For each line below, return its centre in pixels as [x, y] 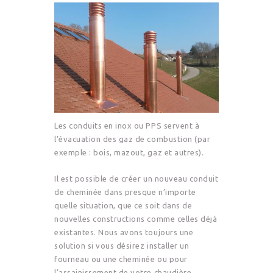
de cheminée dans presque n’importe [125, 192]
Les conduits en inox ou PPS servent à [127, 125]
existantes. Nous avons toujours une [124, 232]
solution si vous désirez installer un [122, 245]
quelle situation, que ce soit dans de [123, 205]
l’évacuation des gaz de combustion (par [133, 139]
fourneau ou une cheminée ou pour [121, 259]
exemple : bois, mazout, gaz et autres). [129, 152]
